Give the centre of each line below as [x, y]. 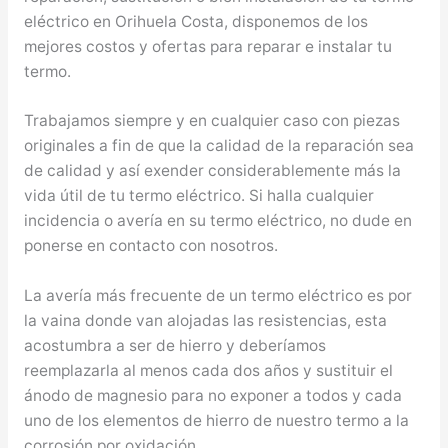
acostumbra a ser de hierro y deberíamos [174, 346]
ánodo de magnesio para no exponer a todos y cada [212, 396]
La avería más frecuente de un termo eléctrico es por [217, 296]
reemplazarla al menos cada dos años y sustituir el [208, 371]
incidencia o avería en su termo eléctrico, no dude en [217, 221]
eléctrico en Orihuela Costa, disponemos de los [195, 21]
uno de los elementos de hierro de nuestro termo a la [216, 421]
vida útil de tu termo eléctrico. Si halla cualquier [198, 196]
